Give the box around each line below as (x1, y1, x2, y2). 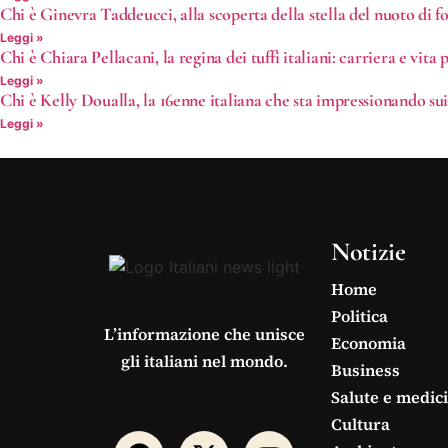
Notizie (331, 235, 406, 267)
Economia (331, 332, 407, 355)
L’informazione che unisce (103, 322, 305, 345)
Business (331, 359, 401, 382)
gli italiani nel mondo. (120, 349, 288, 372)
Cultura (331, 413, 391, 436)
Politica (331, 305, 389, 328)
